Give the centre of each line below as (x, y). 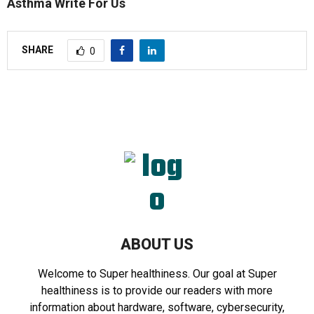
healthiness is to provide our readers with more (157, 291)
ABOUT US (157, 245)
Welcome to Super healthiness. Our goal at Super (157, 274)
